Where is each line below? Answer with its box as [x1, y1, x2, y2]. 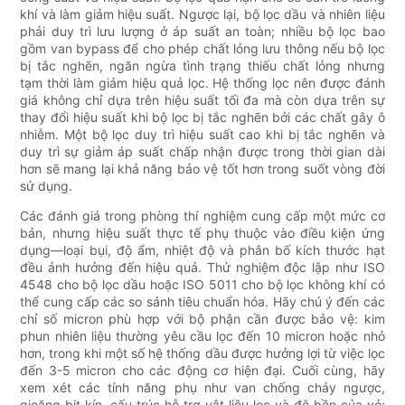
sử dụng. [20, 178, 73, 194]
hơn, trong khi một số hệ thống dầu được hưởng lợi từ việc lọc [20, 345, 385, 362]
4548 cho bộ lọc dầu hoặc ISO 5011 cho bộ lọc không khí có [20, 277, 385, 293]
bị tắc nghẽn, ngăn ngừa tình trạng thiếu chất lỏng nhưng [20, 58, 385, 74]
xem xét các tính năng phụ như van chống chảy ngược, [20, 380, 385, 396]
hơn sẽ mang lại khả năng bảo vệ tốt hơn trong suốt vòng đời [20, 161, 385, 177]
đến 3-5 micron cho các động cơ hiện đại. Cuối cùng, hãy [20, 363, 385, 379]
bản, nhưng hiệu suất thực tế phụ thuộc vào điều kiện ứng [20, 225, 385, 241]
